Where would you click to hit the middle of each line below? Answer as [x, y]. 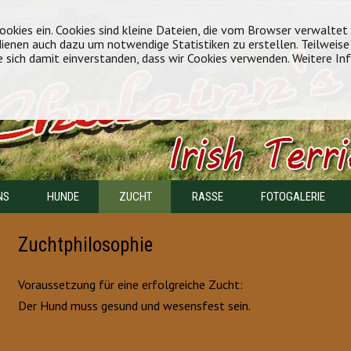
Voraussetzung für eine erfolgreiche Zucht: [130, 284]
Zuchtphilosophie [85, 245]
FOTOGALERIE [293, 197]
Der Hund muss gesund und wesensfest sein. [134, 306]
